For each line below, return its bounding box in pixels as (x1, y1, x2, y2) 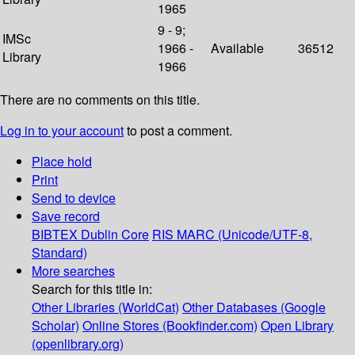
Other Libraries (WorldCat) (32, 298, 179, 317)
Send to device (32, 189, 116, 208)
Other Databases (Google (182, 298, 326, 317)
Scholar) (32, 316, 79, 335)
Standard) (32, 243, 87, 262)
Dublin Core (81, 225, 149, 244)
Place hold (32, 152, 92, 171)
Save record (32, 207, 100, 226)
